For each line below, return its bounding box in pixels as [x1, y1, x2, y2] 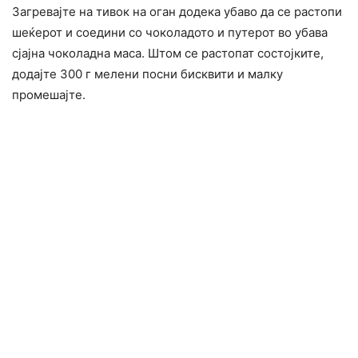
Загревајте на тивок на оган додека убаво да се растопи [12, 3, 342, 19]
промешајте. [12, 86, 86, 102]
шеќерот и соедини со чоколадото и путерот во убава [12, 24, 328, 40]
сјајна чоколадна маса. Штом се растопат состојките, [12, 45, 324, 61]
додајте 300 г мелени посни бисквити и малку [12, 66, 283, 82]
